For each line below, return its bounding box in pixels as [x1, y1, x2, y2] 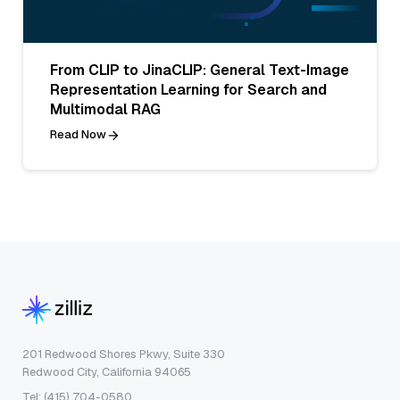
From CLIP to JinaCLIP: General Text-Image [50, 61, 349, 80]
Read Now [50, 127, 106, 143]
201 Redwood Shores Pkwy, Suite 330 [22, 346, 225, 362]
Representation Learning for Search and [50, 80, 327, 100]
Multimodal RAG [50, 100, 161, 120]
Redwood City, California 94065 [22, 364, 191, 380]
